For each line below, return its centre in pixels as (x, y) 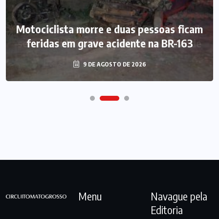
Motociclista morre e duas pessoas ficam (109, 29)
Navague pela (179, 196)
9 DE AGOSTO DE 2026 (114, 64)
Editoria (166, 210)
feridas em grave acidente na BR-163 (109, 43)
